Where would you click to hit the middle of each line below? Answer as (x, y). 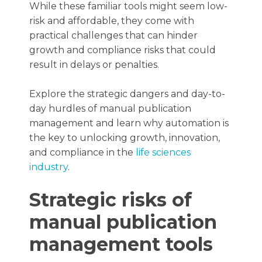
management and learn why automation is (129, 123)
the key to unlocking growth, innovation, (125, 138)
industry (49, 167)
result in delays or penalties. (94, 65)
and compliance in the (82, 152)
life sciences (163, 152)
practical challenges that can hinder (113, 35)
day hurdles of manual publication (110, 108)
